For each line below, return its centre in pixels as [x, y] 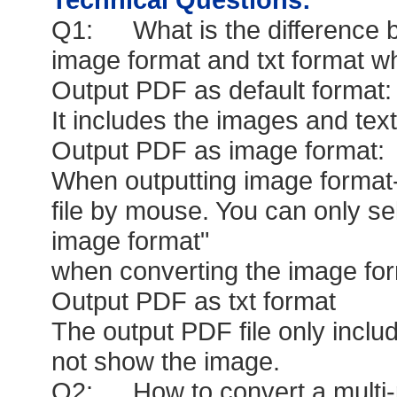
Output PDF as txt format [193, 301]
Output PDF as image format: [218, 150]
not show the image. [165, 361]
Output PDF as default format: [221, 90]
